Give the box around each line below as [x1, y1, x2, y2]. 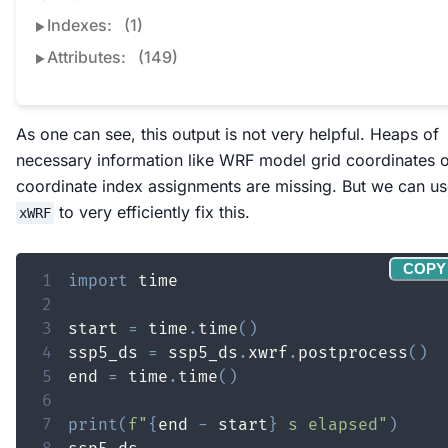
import [68, 271, 128, 292]
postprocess [298, 343, 408, 364]
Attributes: [47, 47, 130, 68]
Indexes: [47, 15, 116, 36]
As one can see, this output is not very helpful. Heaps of [16, 124, 439, 145]
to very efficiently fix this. [53, 202, 250, 223]
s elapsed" [278, 415, 388, 436]
